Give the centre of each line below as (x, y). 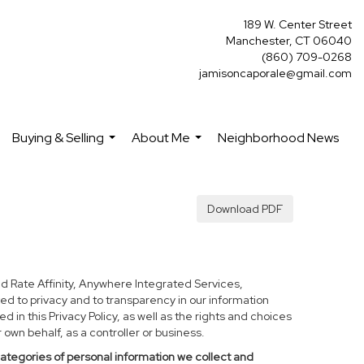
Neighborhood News (278, 138)
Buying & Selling (58, 138)
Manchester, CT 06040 (289, 41)
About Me (161, 138)
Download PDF (245, 209)
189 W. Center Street (298, 24)
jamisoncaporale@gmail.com (275, 73)
